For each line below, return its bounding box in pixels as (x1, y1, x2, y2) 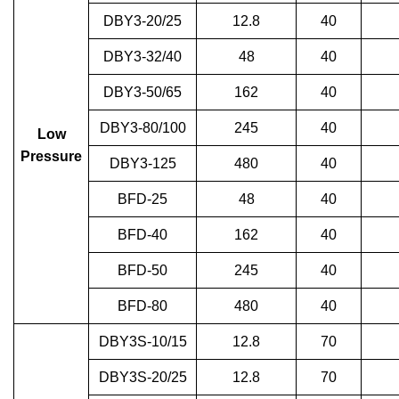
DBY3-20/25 (103, 13, 182, 29)
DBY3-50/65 (103, 85, 182, 101)
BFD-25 (118, 191, 167, 208)
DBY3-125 (109, 156, 176, 172)
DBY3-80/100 (99, 120, 186, 136)
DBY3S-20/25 (98, 370, 187, 386)
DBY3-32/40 (103, 49, 182, 65)
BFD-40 (118, 227, 167, 243)
